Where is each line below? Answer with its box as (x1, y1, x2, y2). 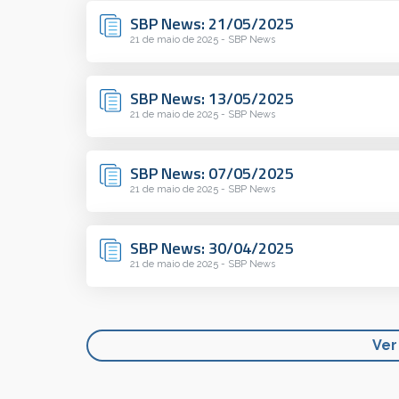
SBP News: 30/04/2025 (130, 236, 294, 261)
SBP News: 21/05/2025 (130, 12, 294, 37)
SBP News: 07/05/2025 (130, 161, 294, 186)
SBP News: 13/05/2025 (130, 86, 294, 111)
